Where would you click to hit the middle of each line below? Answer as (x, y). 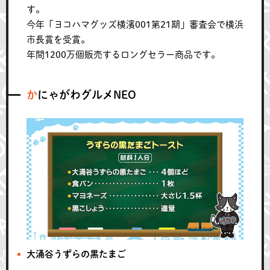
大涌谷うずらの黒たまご (76, 254)
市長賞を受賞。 (58, 39)
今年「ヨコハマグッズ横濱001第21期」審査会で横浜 (135, 24)
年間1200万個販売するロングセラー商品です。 (123, 54)
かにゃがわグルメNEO (87, 94)
